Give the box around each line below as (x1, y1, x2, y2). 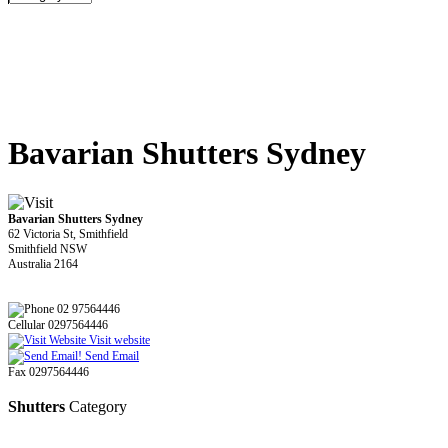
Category (65, 397, 127, 415)
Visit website (86, 332, 150, 347)
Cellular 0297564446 (8, 317, 108, 332)
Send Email (82, 348, 139, 363)
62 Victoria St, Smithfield (8, 226, 128, 241)
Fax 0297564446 (8, 364, 89, 379)
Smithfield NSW (8, 241, 87, 256)
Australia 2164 (8, 256, 78, 271)
